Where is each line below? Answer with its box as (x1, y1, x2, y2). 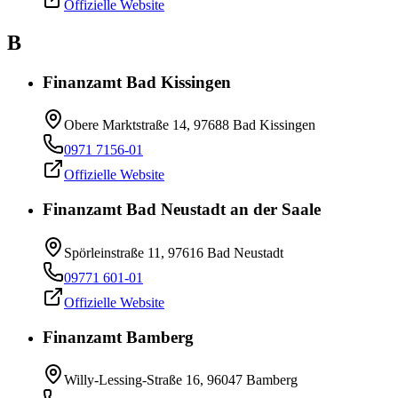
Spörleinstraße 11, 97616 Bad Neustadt (64, 244, 283, 260)
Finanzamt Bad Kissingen (43, 72, 231, 92)
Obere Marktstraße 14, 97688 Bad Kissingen (64, 117, 315, 133)
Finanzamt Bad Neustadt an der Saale (43, 200, 321, 219)
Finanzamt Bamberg (43, 327, 194, 346)
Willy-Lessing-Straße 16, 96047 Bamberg (64, 372, 298, 388)
